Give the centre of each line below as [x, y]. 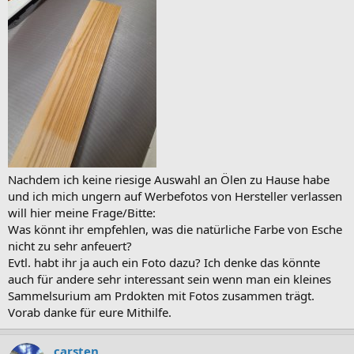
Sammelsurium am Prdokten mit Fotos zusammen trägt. [161, 295]
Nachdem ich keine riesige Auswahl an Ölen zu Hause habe [169, 179]
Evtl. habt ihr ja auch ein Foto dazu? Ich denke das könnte [164, 262]
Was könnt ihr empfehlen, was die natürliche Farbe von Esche [175, 229]
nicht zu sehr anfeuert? [70, 245]
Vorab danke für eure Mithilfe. [90, 312]
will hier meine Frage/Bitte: [82, 212]
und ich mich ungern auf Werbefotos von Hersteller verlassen [175, 196]
